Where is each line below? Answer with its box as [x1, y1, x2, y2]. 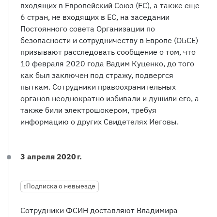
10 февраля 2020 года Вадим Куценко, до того [20, 59, 194, 68]
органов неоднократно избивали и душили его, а [20, 93, 199, 103]
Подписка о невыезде [26, 182, 95, 190]
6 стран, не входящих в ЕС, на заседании [20, 12, 170, 22]
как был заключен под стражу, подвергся [20, 70, 173, 80]
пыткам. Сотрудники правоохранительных [20, 82, 176, 92]
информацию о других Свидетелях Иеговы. [20, 117, 179, 126]
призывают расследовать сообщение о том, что [20, 47, 196, 57]
